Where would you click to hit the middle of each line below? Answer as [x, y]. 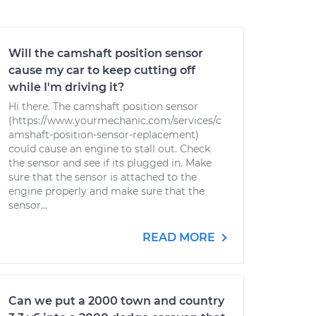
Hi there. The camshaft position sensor [103, 107]
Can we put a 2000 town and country [116, 301]
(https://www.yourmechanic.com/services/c [115, 121]
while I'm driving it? [66, 87]
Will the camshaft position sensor [106, 53]
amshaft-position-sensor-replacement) [104, 135]
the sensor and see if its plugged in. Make [110, 163]
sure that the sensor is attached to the [103, 177]
